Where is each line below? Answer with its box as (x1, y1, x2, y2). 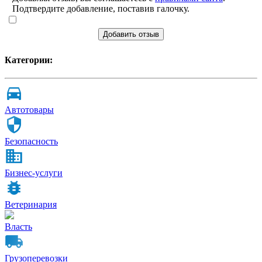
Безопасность (5, 136, 58, 146)
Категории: (5, 54, 53, 65)
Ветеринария (5, 199, 57, 209)
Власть (5, 221, 32, 232)
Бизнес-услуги (5, 167, 63, 178)
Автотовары (5, 104, 54, 115)
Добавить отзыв (103, 30, 159, 39)
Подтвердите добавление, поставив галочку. (12, 4, 189, 14)
